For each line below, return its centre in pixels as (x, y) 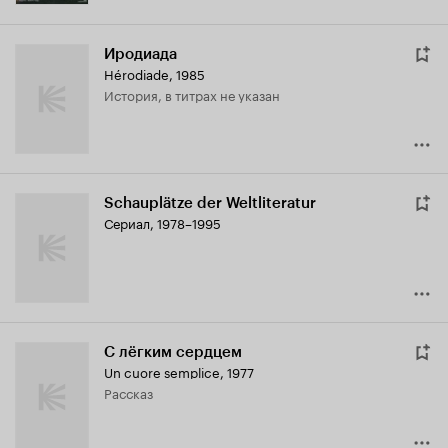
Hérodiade (136, 73)
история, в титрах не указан (197, 94)
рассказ (132, 392)
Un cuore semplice (162, 371)
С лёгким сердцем (173, 352)
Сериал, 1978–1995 (162, 222)
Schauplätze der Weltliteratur (210, 203)
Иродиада (140, 54)
